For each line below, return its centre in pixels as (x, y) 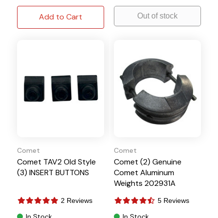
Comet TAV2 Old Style (56, 162)
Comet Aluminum (144, 172)
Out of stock (157, 16)
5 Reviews (173, 200)
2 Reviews (77, 200)
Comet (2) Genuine (148, 162)
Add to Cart (61, 17)
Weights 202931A (145, 183)
